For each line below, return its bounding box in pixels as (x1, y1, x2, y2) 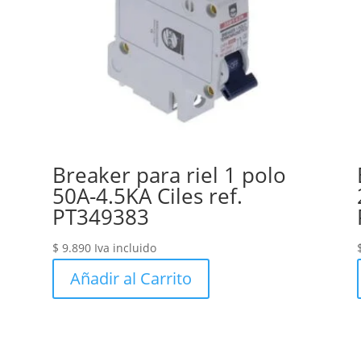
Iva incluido (93, 240, 156, 256)
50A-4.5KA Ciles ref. (52, 181, 243, 211)
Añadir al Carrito (69, 268, 192, 290)
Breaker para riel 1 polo (52, 160, 286, 190)
